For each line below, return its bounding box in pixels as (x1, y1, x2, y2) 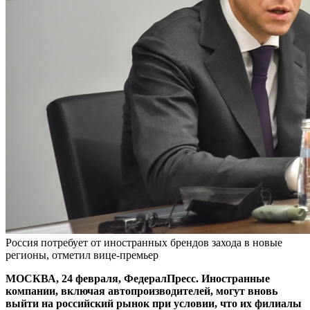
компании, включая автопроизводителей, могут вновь (6, 284, 277, 297)
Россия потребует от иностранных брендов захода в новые (6, 236, 282, 248)
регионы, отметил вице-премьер (6, 248, 158, 261)
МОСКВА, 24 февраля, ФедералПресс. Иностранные (6, 272, 270, 284)
